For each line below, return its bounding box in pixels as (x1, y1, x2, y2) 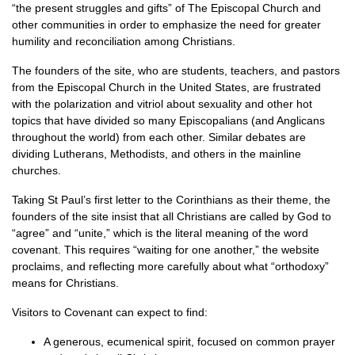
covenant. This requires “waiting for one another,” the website (12, 243, 319, 256)
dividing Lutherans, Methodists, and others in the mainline (12, 147, 301, 160)
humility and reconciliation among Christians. (12, 35, 235, 48)
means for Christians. (12, 277, 119, 289)
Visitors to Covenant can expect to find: (12, 306, 208, 319)
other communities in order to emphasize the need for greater (12, 18, 321, 31)
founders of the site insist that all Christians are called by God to (12, 210, 331, 223)
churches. (12, 164, 61, 177)
